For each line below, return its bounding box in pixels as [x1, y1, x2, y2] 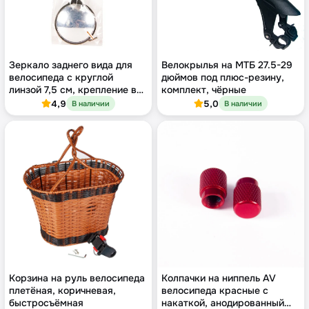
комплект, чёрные [161, 83, 246, 97]
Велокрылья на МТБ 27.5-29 [161, 59, 292, 72]
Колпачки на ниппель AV [161, 272, 276, 285]
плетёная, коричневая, [9, 284, 116, 297]
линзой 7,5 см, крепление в [9, 83, 137, 97]
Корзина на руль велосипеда [9, 272, 145, 285]
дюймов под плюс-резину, [161, 71, 284, 84]
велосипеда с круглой [9, 71, 113, 84]
